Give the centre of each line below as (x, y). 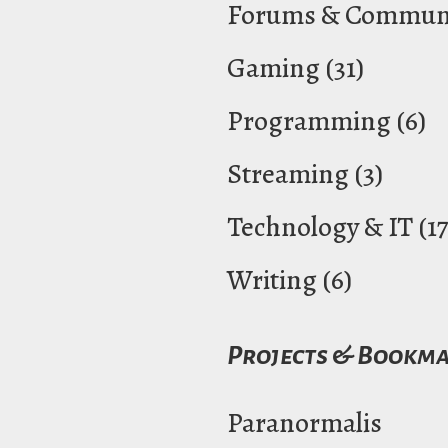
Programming (309, 120)
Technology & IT (320, 226)
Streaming (288, 173)
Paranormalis (304, 422)
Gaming (273, 67)
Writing (272, 279)
